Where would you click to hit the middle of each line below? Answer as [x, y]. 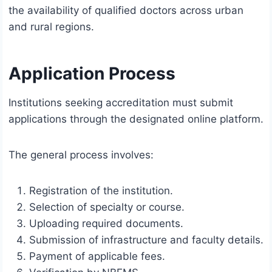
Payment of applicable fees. [97, 257]
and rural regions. [51, 27]
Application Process [92, 74]
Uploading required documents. [106, 224]
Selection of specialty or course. [107, 207]
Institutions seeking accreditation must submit [121, 103]
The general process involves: [81, 155]
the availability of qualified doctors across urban [126, 11]
